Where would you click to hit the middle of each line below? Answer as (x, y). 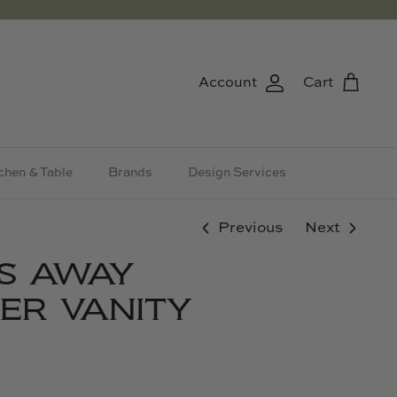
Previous (251, 228)
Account (228, 83)
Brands (130, 173)
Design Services (237, 173)
